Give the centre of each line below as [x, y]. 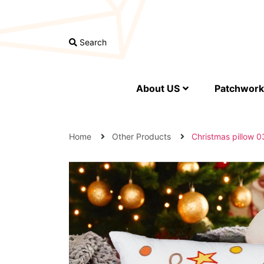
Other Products [141, 136]
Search [92, 42]
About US [158, 88]
